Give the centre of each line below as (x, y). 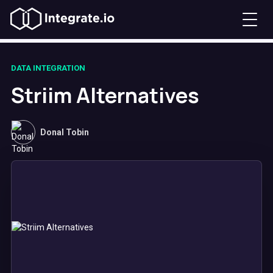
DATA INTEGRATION (48, 68)
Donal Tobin (65, 132)
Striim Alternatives (105, 95)
